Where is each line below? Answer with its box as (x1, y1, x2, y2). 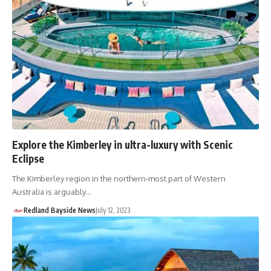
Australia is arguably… (12, 187, 91, 197)
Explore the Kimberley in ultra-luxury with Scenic (12, 138, 233, 152)
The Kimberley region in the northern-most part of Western (12, 174, 226, 184)
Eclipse (12, 152, 44, 166)
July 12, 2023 (95, 206, 130, 215)
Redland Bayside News (23, 206, 96, 215)
